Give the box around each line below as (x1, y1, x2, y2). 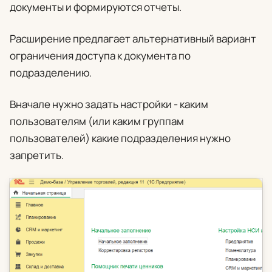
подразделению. (10, 66, 92, 80)
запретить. (10, 148, 64, 163)
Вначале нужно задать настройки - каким (10, 97, 208, 112)
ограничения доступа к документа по (10, 49, 191, 63)
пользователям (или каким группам (10, 114, 184, 129)
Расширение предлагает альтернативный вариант (10, 32, 256, 46)
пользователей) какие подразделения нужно (10, 131, 231, 146)
